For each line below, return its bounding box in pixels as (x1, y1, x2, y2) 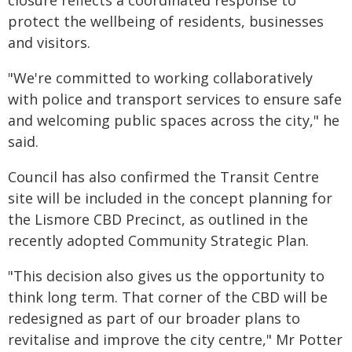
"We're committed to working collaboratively (8, 68, 313, 87)
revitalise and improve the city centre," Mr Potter (8, 330, 343, 349)
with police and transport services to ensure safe (8, 90, 342, 108)
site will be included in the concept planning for (8, 189, 332, 207)
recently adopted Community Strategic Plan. (8, 231, 309, 250)
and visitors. (8, 33, 90, 52)
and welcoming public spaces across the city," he (8, 111, 339, 130)
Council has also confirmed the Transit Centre (8, 167, 319, 186)
